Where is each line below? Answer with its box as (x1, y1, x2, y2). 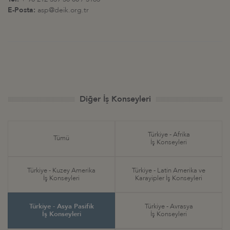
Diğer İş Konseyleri (79, 93, 151, 105)
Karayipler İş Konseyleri (135, 173, 202, 183)
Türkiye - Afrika (147, 129, 190, 139)
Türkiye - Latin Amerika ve (132, 165, 205, 175)
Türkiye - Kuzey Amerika (27, 165, 95, 175)
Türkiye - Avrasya (144, 201, 193, 211)
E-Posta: (8, 5, 35, 15)
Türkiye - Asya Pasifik (29, 201, 94, 211)
